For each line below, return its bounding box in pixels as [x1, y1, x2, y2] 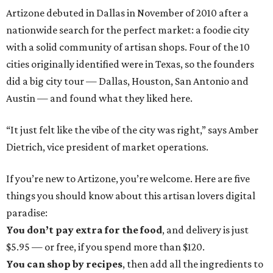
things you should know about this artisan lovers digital [6, 190, 255, 202]
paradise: [6, 207, 48, 219]
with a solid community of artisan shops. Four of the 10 [6, 41, 250, 54]
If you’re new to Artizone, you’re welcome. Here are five [6, 172, 250, 185]
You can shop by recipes [6, 258, 122, 271]
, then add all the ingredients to [122, 258, 263, 271]
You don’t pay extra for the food [6, 224, 162, 236]
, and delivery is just [162, 224, 249, 236]
